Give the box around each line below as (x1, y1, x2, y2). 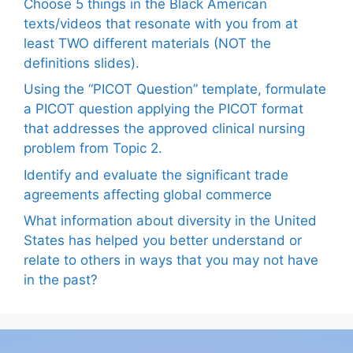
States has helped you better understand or (24, 232, 302, 249)
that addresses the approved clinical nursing (24, 121, 305, 137)
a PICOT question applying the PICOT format (24, 101, 303, 117)
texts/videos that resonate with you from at (24, 15, 298, 32)
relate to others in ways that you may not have (24, 252, 318, 269)
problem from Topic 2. (24, 140, 162, 157)
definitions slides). (24, 54, 139, 71)
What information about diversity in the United (24, 213, 317, 229)
